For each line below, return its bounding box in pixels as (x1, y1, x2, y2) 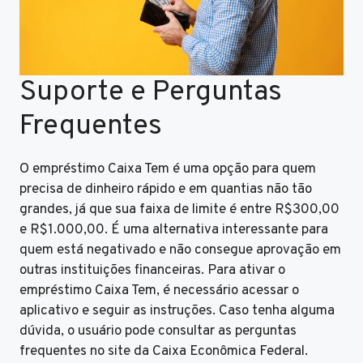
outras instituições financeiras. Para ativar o (19, 261, 285, 280)
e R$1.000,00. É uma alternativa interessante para (19, 220, 328, 239)
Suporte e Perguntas (19, 74, 282, 110)
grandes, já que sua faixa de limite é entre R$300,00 (19, 200, 340, 219)
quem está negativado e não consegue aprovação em (19, 241, 341, 259)
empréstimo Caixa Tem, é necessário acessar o (19, 281, 299, 300)
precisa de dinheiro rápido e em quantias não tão (19, 180, 312, 199)
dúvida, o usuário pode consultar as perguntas (19, 322, 297, 340)
